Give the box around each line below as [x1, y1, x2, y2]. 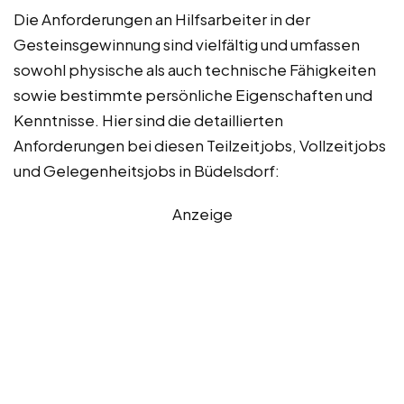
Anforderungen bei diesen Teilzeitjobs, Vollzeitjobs [14, 134, 386, 155]
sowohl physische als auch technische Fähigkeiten [14, 59, 376, 79]
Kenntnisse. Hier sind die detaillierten [14, 109, 283, 130]
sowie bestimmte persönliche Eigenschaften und [14, 84, 372, 105]
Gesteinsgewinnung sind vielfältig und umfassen [14, 33, 360, 54]
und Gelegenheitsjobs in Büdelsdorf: [14, 160, 280, 180]
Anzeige [171, 203, 233, 224]
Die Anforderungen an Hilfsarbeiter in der [14, 8, 310, 29]
